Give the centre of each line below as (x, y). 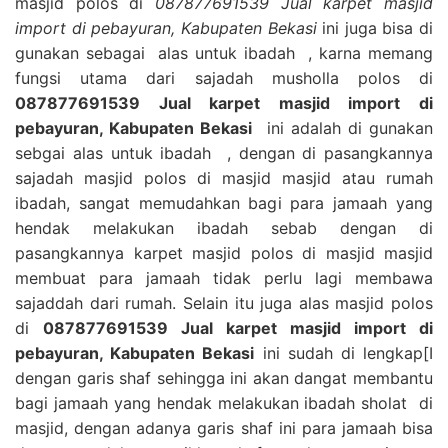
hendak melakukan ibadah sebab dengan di (224, 227)
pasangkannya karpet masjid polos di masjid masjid (224, 252)
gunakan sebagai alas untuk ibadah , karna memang (224, 52)
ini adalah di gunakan (343, 127)
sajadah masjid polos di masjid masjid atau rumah (224, 177)
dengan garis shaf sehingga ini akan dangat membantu (224, 377)
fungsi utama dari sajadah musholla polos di (224, 77)
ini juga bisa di (374, 27)
